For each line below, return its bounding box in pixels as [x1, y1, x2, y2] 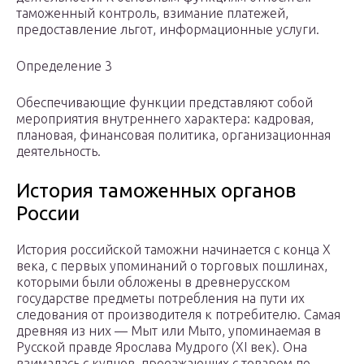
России [16, 202, 80, 225]
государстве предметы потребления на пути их [16, 291, 305, 306]
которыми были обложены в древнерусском [16, 275, 290, 290]
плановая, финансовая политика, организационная [16, 128, 331, 143]
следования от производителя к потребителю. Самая [16, 307, 340, 323]
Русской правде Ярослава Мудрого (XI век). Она [16, 340, 307, 355]
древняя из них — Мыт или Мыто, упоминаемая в [16, 323, 321, 339]
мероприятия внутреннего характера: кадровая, [16, 111, 314, 127]
